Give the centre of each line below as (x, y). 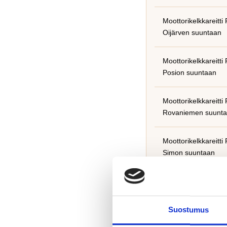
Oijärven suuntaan (192, 32)
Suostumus (188, 210)
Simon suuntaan (189, 153)
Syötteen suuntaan (193, 193)
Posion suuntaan (190, 72)
